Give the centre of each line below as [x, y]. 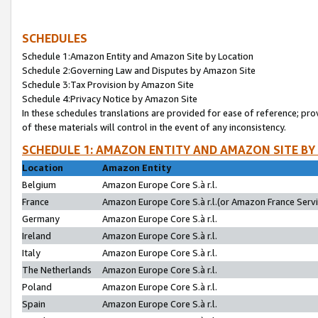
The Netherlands [57, 270]
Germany [41, 219]
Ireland [37, 236]
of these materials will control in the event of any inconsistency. [154, 127]
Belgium [39, 185]
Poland [37, 287]
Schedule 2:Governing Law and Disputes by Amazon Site [139, 70]
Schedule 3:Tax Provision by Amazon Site [108, 84]
